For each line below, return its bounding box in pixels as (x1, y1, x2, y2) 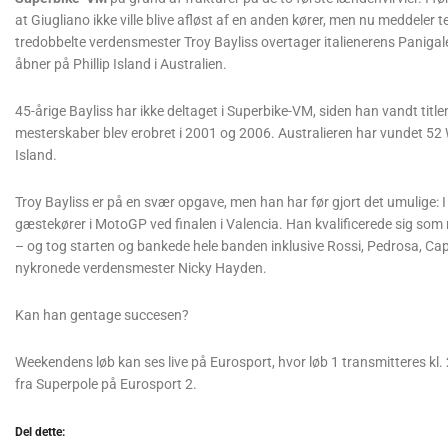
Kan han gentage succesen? (15, 307, 189, 324)
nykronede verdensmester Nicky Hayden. (15, 260, 267, 277)
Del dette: (15, 425, 65, 440)
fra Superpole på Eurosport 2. (15, 376, 197, 393)
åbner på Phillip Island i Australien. (15, 56, 227, 73)
